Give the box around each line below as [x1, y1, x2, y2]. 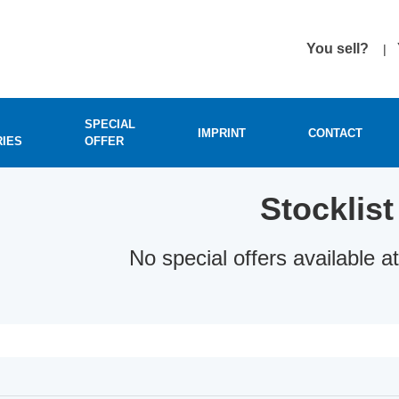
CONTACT [308, 126, 362, 140]
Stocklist [259, 191, 394, 227]
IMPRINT [198, 126, 246, 140]
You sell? [306, 41, 369, 56]
